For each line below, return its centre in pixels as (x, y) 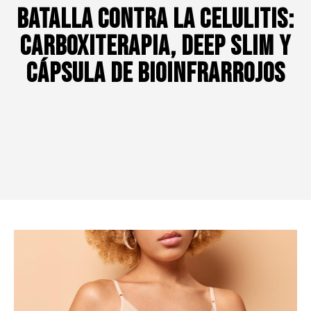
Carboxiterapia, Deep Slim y (155, 47)
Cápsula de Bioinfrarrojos (155, 74)
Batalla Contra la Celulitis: (155, 20)
